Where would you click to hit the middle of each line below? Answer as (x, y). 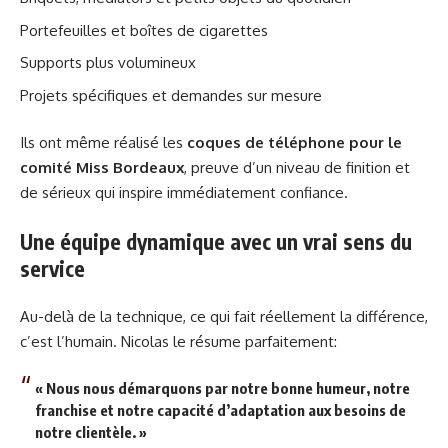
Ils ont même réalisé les (103, 143)
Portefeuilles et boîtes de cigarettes (144, 30)
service (52, 268)
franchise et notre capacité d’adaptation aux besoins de (220, 409)
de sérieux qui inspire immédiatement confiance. (184, 193)
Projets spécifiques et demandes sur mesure (171, 95)
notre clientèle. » (91, 431)
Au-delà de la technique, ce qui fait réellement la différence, (224, 317)
